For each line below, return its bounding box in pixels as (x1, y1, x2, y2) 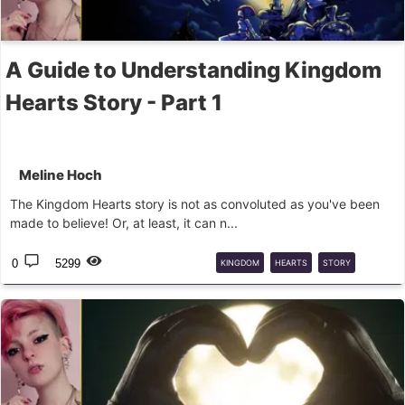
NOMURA (221, 283, 258, 293)
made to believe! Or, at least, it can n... (10, 215, 238, 231)
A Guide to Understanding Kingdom (5, 57, 381, 83)
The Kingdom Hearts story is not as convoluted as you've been (10, 196, 380, 212)
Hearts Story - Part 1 (5, 89, 222, 116)
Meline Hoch (19, 166, 102, 184)
